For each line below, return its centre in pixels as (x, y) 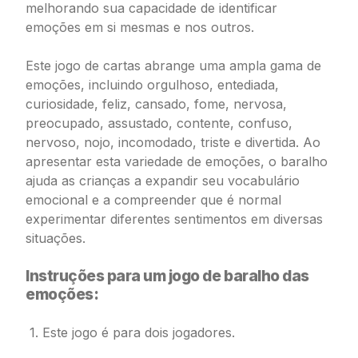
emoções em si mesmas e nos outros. (140, 27)
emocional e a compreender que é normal (153, 200)
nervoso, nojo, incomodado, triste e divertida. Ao (173, 142)
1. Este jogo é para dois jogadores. (132, 332)
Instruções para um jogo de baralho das (167, 276)
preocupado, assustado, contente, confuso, (159, 123)
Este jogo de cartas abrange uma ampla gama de (173, 66)
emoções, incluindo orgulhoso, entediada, (152, 85)
